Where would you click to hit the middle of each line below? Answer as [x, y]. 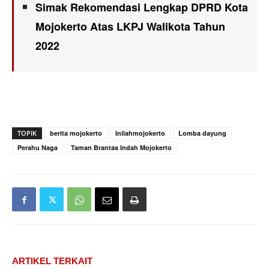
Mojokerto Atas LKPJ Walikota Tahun [130, 26]
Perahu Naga [38, 147]
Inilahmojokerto [140, 133]
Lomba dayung [202, 133]
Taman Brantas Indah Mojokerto [121, 147]
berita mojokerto [76, 133]
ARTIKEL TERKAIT [52, 261]
